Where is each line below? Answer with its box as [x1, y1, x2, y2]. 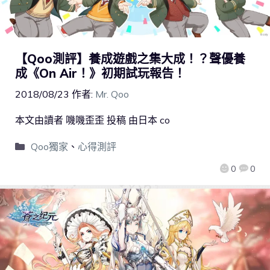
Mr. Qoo [95, 88, 129, 101]
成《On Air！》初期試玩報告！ [15, 66, 186, 81]
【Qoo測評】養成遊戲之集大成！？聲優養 [15, 51, 245, 67]
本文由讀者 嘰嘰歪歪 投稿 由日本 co [15, 114, 170, 127]
